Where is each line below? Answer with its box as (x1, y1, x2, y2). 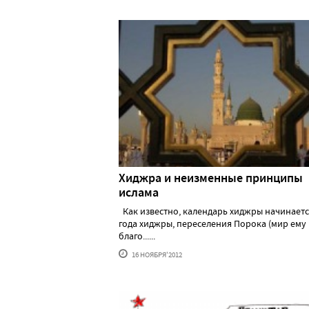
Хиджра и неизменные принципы (119, 169, 303, 186)
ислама (119, 183, 159, 201)
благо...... (119, 229, 155, 242)
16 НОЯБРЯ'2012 (130, 249, 182, 259)
